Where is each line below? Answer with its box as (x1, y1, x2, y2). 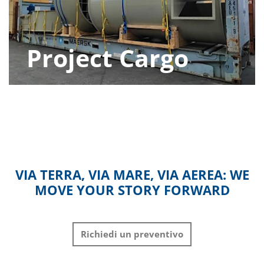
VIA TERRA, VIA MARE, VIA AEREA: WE (15, 165, 249, 184)
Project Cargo (27, 41, 189, 75)
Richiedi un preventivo (81, 228, 183, 240)
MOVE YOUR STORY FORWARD (34, 180, 230, 199)
